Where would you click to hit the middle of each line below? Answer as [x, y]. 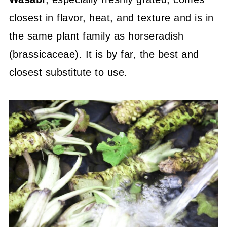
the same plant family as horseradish [96, 36]
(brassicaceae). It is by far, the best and [104, 54]
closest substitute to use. [68, 72]
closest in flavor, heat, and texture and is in [111, 18]
